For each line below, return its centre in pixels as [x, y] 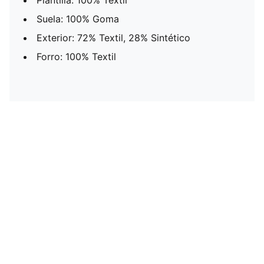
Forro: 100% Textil [76, 57]
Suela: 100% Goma [78, 19]
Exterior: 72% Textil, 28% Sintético [113, 38]
